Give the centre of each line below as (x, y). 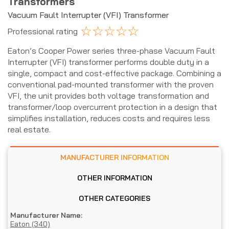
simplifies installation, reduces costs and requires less (109, 118)
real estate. (29, 129)
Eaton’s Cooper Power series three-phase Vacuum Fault (111, 50)
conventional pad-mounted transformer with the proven (111, 84)
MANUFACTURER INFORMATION (145, 157)
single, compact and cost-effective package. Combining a (114, 73)
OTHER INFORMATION (128, 178)
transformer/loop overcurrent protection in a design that (112, 107)
